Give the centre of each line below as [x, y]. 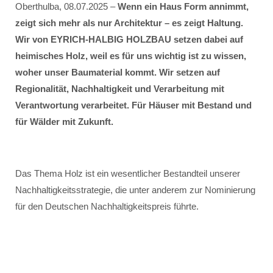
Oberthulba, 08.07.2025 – [66, 6]
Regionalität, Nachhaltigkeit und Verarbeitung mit [120, 89]
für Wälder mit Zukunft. [64, 122]
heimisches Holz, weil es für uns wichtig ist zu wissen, [131, 56]
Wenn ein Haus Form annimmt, [183, 6]
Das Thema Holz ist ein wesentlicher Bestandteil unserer [128, 173]
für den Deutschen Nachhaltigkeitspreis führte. [107, 206]
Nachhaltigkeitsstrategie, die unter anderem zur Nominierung [135, 190]
